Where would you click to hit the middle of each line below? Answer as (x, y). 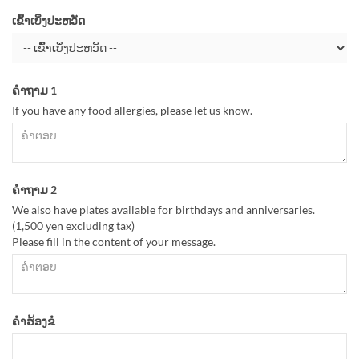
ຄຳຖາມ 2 (34, 190)
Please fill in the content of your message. (114, 242)
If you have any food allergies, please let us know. (132, 111)
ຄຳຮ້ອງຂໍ (34, 321)
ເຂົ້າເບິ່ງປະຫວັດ (48, 21)
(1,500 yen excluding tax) (73, 226)
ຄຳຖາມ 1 (34, 91)
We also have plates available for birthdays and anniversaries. (163, 210)
